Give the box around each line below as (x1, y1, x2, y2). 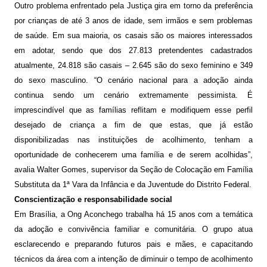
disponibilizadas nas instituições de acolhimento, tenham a (14, 135, 253, 145)
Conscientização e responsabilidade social (14, 195, 172, 204)
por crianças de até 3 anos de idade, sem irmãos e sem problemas (14, 16, 253, 26)
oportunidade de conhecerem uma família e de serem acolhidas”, (14, 150, 253, 160)
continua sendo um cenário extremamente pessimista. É (14, 91, 253, 100)
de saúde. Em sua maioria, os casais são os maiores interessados (14, 31, 253, 41)
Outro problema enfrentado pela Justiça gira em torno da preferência (14, 1, 253, 11)
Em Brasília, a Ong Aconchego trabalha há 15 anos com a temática (14, 210, 253, 219)
